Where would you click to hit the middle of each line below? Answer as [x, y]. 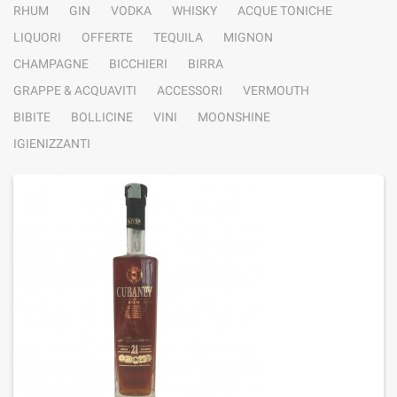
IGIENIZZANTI [52, 144]
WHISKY [195, 11]
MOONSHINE [234, 117]
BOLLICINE [102, 117]
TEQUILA [178, 37]
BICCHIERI [138, 64]
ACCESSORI [190, 90]
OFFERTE [107, 37]
